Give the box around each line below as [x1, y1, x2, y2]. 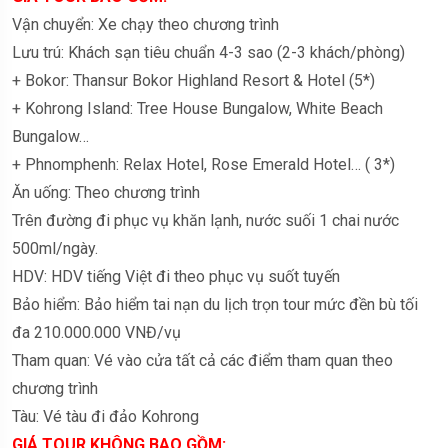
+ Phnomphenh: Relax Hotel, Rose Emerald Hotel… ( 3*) [12, 154, 395, 174]
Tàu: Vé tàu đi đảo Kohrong [12, 406, 199, 426]
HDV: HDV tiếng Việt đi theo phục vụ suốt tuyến [12, 266, 340, 286]
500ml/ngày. [12, 238, 98, 258]
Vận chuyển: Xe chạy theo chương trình [12, 14, 279, 34]
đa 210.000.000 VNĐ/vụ [12, 322, 181, 342]
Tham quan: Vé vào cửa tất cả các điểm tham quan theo [12, 350, 393, 370]
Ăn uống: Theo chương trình [12, 182, 200, 202]
